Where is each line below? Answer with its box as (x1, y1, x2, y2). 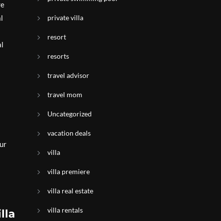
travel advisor (47, 71, 89, 79)
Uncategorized (47, 110, 92, 118)
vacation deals (47, 129, 91, 137)
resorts (47, 52, 69, 60)
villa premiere (47, 167, 90, 176)
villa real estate (47, 186, 93, 195)
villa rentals (47, 206, 83, 214)
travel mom (47, 90, 82, 99)
